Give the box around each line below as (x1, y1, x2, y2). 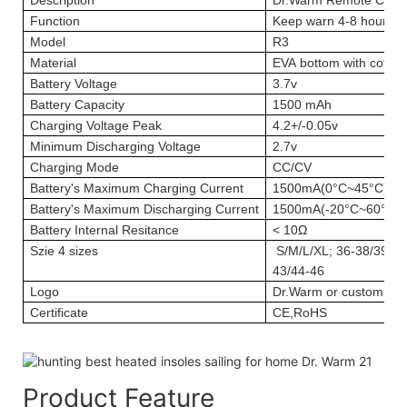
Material (30, 55, 76, 70)
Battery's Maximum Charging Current (30, 180, 243, 195)
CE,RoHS (273, 304, 327, 320)
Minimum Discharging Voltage (30, 138, 201, 154)
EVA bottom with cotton (273, 55, 405, 70)
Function (30, 13, 80, 28)
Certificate (30, 304, 88, 320)
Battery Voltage (30, 75, 117, 91)
